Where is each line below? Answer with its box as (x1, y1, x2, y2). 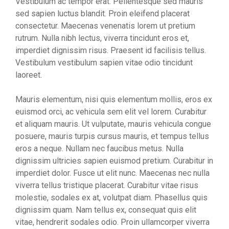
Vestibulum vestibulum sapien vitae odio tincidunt (15, 57, 193, 67)
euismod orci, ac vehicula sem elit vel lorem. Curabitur (15, 106, 207, 117)
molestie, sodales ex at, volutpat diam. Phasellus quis (15, 192, 208, 202)
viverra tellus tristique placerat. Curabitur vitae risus (15, 180, 198, 190)
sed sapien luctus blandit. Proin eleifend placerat (15, 8, 190, 18)
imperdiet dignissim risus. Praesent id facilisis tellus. (15, 45, 206, 55)
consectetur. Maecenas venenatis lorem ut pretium (15, 20, 195, 31)
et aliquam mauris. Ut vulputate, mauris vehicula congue (15, 119, 211, 129)
